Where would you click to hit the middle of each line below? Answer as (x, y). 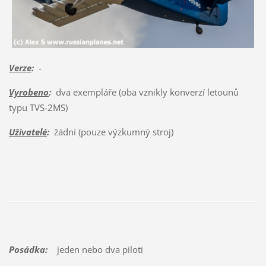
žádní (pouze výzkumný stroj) (111, 132)
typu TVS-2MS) (38, 107)
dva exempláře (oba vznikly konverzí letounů (145, 92)
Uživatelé (28, 132)
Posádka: (28, 250)
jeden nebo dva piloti (95, 250)
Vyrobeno (28, 92)
